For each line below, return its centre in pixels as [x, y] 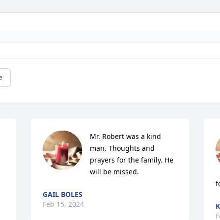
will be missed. [115, 171]
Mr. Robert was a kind [126, 136]
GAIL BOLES [63, 194]
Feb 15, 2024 [64, 204]
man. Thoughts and [123, 148]
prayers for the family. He [132, 160]
